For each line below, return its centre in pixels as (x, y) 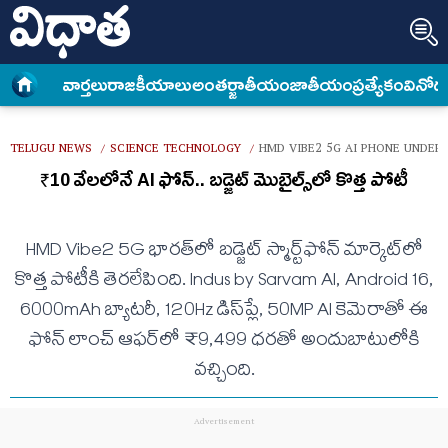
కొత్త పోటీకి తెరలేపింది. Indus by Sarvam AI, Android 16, (224, 282)
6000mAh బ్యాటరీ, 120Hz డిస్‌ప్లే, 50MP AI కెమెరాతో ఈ (224, 312)
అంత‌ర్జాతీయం (241, 85)
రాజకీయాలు (150, 85)
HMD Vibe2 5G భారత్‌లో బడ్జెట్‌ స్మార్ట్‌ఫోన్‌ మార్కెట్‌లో (224, 252)
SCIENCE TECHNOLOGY (175, 150)
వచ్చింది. (224, 372)
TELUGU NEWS (51, 150)
